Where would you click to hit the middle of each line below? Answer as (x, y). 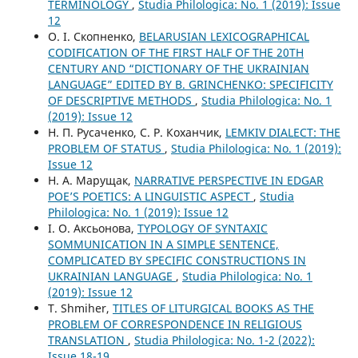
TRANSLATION (88, 340)
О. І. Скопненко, (93, 36)
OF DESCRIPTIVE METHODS (121, 100)
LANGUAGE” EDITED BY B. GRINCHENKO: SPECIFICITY (190, 84)
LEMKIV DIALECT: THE (282, 132)
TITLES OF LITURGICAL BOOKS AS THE (213, 308)
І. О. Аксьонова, (92, 228)
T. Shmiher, (80, 308)
